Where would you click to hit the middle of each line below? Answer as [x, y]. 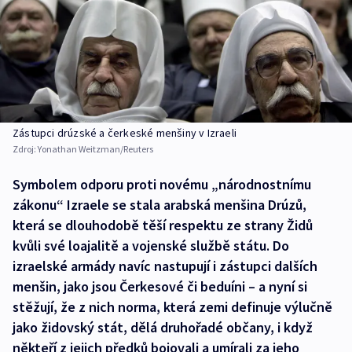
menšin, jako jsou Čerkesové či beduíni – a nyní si [160, 287]
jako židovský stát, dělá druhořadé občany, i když [163, 328]
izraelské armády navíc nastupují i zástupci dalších [165, 266]
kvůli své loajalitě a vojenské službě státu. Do [151, 246]
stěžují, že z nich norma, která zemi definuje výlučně [172, 307]
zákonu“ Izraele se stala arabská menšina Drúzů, [159, 205]
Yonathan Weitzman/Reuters [95, 149]
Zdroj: [25, 149]
